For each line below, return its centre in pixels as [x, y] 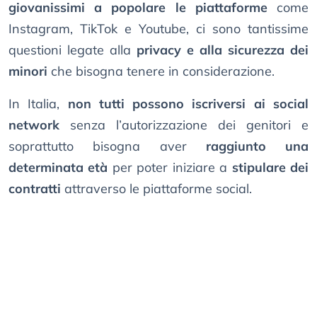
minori [30, 71]
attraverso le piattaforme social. [156, 189]
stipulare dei [270, 168]
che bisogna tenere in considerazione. [163, 71]
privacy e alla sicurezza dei [223, 50]
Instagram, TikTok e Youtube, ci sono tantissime [158, 29]
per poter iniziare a [172, 168]
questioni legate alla [73, 50]
